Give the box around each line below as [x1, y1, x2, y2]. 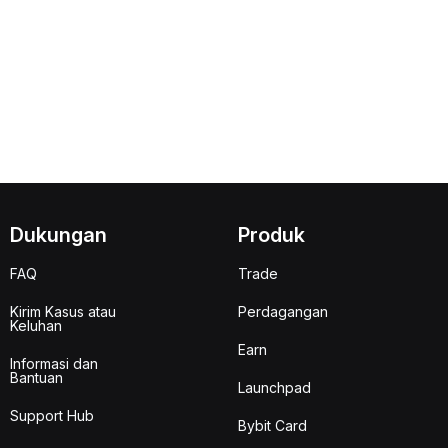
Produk [238, 223, 305, 247]
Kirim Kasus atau [10, 303, 117, 320]
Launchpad [238, 379, 311, 396]
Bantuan [10, 369, 64, 386]
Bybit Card [238, 417, 307, 434]
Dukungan [10, 223, 108, 247]
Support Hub [10, 407, 95, 424]
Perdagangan [238, 303, 328, 320]
